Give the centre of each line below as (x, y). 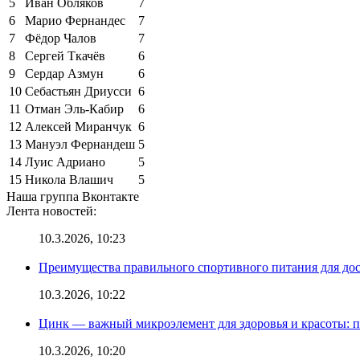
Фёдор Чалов (61, 38)
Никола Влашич (69, 179)
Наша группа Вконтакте (73, 196)
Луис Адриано (65, 162)
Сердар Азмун (64, 73)
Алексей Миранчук (78, 126)
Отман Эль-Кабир (74, 108)
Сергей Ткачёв (65, 55)
